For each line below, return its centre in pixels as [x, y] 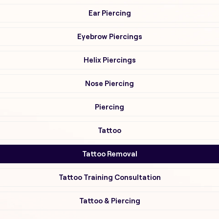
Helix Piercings [109, 60]
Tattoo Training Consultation [109, 177]
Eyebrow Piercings [109, 36]
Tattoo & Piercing [109, 201]
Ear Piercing [109, 13]
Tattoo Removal [109, 154]
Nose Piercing [109, 83]
